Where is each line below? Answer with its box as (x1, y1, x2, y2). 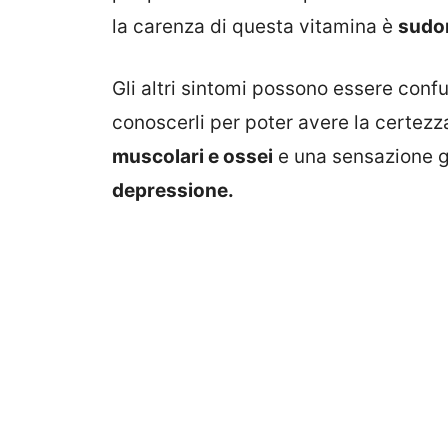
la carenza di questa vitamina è (112, 14, 398, 38)
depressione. (112, 179, 234, 203)
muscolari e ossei (112, 145, 273, 169)
